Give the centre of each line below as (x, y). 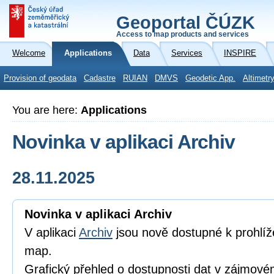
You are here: (46, 110)
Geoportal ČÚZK (186, 23)
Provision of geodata (40, 78)
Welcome (29, 53)
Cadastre (100, 78)
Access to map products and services (183, 34)
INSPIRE (240, 53)
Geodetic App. (210, 78)
